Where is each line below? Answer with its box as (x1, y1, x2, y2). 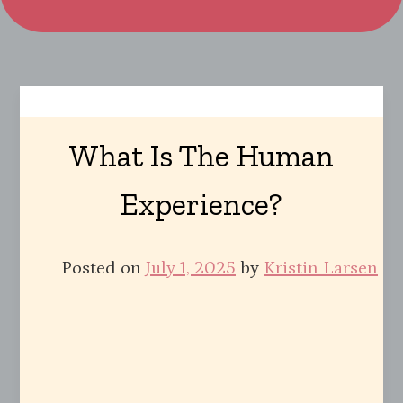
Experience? (121, 186, 282, 224)
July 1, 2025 (146, 258, 236, 279)
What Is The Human (69, 138, 334, 175)
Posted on (61, 258, 146, 279)
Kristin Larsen (264, 258, 378, 279)
